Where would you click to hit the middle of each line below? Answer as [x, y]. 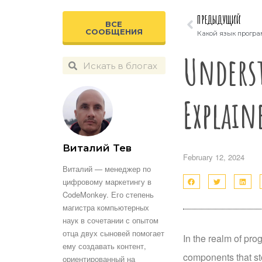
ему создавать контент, [104, 246]
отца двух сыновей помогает [113, 233]
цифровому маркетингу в [107, 182]
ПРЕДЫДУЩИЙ [219, 20]
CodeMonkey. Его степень [108, 194]
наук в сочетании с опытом [111, 220]
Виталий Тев [97, 148]
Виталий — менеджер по [107, 169]
